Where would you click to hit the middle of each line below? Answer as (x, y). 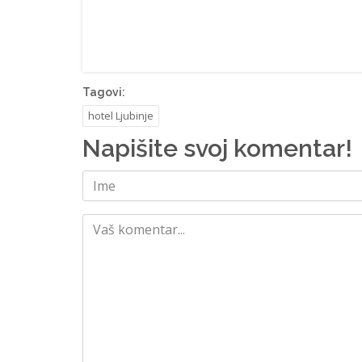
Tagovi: (104, 92)
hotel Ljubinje (121, 115)
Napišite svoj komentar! (217, 148)
